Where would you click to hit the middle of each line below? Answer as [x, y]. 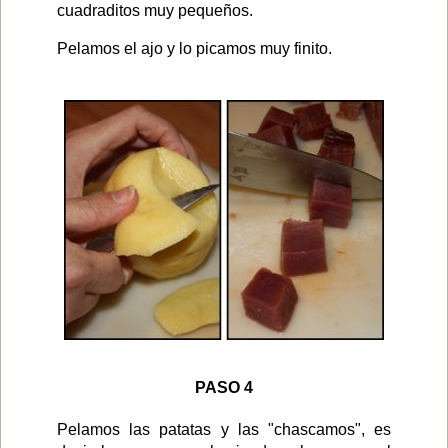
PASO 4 [224, 387]
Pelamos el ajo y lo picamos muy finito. [194, 48]
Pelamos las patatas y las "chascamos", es [224, 430]
